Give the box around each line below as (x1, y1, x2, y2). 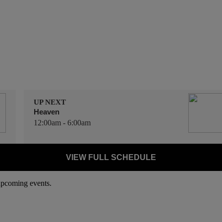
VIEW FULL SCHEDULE (66, 153, 156, 162)
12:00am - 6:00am (34, 118, 91, 127)
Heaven (34, 108, 59, 116)
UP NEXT (34, 98, 66, 107)
